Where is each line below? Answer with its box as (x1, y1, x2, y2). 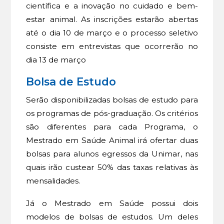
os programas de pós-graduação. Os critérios (26, 108, 198, 118)
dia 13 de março (26, 54, 86, 64)
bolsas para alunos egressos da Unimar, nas (26, 149, 198, 159)
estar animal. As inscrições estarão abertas (26, 14, 198, 24)
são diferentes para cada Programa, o (26, 122, 198, 132)
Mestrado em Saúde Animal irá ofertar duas (26, 135, 198, 145)
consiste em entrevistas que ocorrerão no (26, 41, 198, 51)
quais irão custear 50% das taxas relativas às (26, 162, 198, 172)
